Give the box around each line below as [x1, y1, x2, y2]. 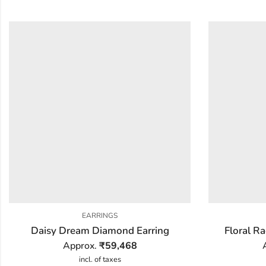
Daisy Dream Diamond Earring [30, 223, 169, 237]
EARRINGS [82, 210, 118, 220]
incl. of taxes [78, 254, 121, 265]
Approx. [62, 239, 99, 252]
